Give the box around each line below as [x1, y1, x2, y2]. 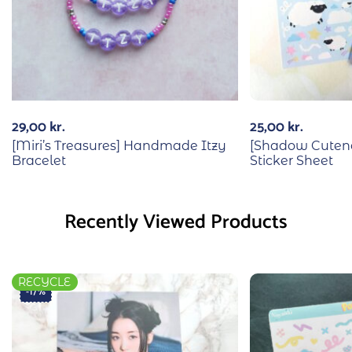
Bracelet [12, 152, 66, 168]
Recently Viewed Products [64, 205, 288, 239]
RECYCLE [18, 274, 71, 289]
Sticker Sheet [250, 152, 333, 168]
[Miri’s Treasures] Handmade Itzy [12, 137, 226, 153]
